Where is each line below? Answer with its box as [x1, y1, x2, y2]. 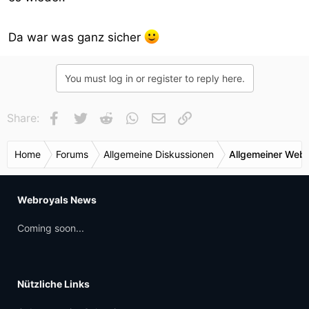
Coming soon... [17, 222, 84, 234]
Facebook [62, 110, 114, 123]
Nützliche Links [17, 278, 90, 290]
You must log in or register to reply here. [64, 72, 245, 84]
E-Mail [166, 110, 200, 123]
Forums [56, 148, 88, 160]
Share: [7, 111, 39, 125]
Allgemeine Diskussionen [103, 148, 214, 160]
